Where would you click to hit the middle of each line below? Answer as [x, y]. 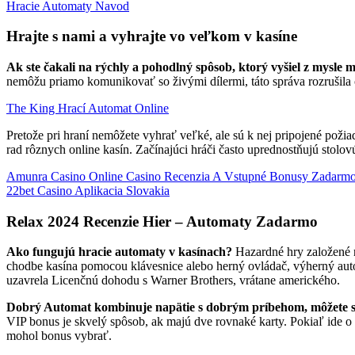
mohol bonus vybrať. [59, 336]
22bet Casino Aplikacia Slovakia [88, 190]
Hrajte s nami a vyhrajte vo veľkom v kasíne [152, 36]
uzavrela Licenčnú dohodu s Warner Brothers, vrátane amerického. [173, 281]
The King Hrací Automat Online [88, 108]
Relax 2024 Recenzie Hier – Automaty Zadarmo [162, 221]
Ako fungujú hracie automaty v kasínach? [119, 252]
